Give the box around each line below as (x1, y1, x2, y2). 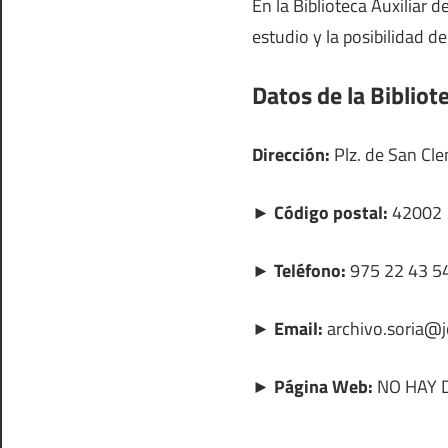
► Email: (252, 314, 323, 342)
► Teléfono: (252, 256, 346, 284)
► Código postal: (252, 198, 388, 226)
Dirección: (252, 140, 330, 168)
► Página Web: (252, 372, 373, 400)
